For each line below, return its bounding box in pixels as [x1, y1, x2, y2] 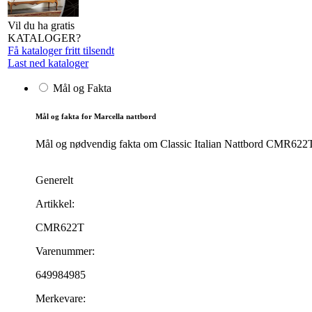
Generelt [36, 173, 73, 186]
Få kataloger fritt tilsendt [8, 45, 114, 56]
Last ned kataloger [8, 57, 88, 69]
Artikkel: [36, 197, 75, 210]
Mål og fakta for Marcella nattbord [36, 111, 156, 120]
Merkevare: [36, 292, 86, 304]
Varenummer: [36, 244, 95, 257]
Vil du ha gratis [8, 19, 75, 31]
